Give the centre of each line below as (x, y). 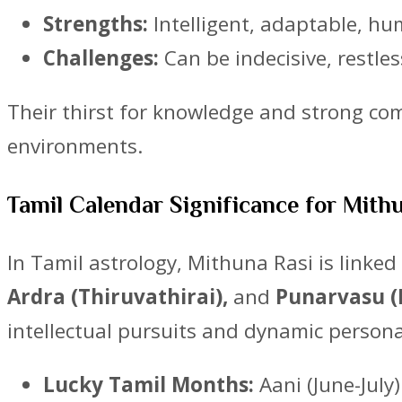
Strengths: (96, 23)
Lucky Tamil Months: (149, 385)
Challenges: (101, 57)
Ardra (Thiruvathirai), (118, 296)
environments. (75, 146)
